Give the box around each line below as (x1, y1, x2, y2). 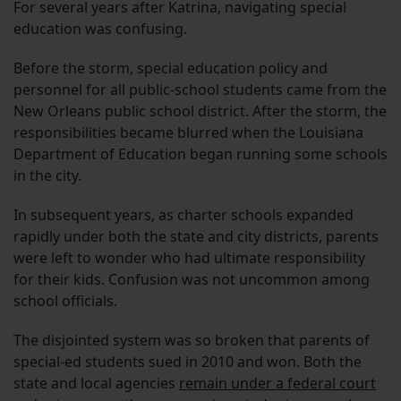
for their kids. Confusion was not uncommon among (13, 269, 370, 290)
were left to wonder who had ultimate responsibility (13, 248, 365, 269)
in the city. (13, 166, 85, 186)
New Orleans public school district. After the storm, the (13, 101, 387, 122)
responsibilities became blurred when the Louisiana (13, 123, 363, 143)
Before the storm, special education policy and (13, 58, 328, 79)
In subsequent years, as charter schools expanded (13, 205, 354, 226)
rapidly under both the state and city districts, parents (13, 226, 379, 247)
